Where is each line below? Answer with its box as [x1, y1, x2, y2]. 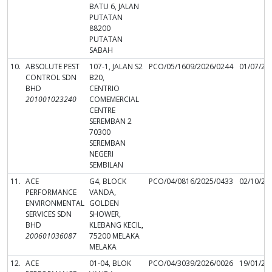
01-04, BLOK [89, 258, 131, 268]
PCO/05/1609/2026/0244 [149, 61, 233, 72]
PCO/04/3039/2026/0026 [149, 258, 233, 268]
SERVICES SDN [25, 209, 72, 219]
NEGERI [89, 149, 114, 159]
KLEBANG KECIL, [89, 220, 143, 230]
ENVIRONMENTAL [25, 198, 84, 208]
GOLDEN [89, 198, 119, 208]
